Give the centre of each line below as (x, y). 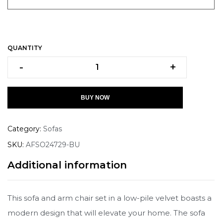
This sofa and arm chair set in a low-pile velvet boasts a (110, 198)
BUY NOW (95, 97)
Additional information (67, 165)
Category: (25, 129)
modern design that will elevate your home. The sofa (106, 213)
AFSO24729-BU (53, 144)
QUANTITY (25, 48)
